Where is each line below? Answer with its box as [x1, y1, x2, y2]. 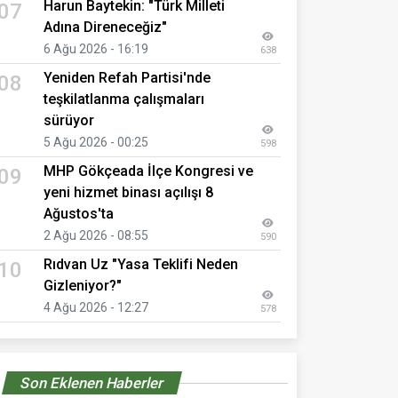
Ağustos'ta [44, 204, 114, 222]
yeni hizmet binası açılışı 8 [44, 183, 213, 201]
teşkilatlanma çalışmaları [44, 90, 204, 107]
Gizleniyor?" [44, 276, 122, 294]
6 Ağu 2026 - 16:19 [44, 41, 148, 56]
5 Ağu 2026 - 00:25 [44, 134, 148, 149]
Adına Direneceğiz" [44, 18, 167, 36]
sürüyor [44, 111, 94, 129]
